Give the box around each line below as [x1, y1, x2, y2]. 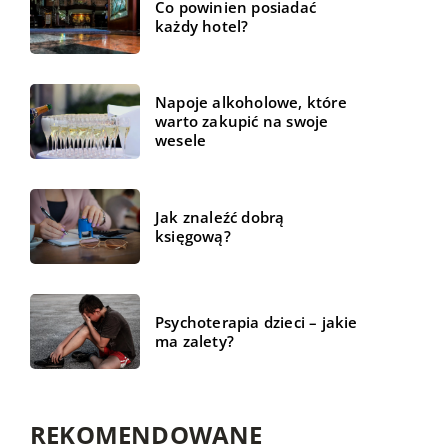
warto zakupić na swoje [155, 111, 329, 132]
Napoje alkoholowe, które [155, 92, 347, 113]
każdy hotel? [155, 15, 249, 36]
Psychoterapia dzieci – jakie [155, 311, 358, 332]
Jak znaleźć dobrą [155, 206, 285, 227]
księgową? [155, 225, 231, 246]
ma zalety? [155, 330, 234, 351]
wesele [155, 130, 207, 151]
